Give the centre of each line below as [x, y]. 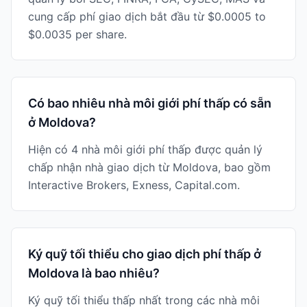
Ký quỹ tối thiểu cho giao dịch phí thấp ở [145, 254]
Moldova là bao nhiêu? [94, 273]
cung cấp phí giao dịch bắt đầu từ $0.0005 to [147, 16]
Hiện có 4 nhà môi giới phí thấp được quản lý [145, 149]
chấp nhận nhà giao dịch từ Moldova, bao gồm [149, 167]
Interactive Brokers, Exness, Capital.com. [134, 185]
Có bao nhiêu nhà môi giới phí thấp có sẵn [150, 103]
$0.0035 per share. [77, 34]
